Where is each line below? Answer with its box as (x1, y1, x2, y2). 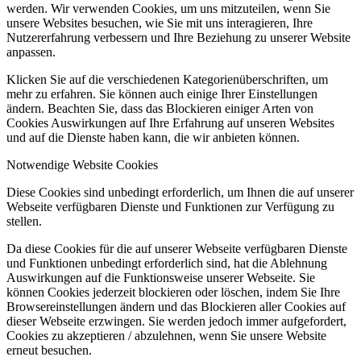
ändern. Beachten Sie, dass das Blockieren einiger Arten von (6, 101, 313, 115)
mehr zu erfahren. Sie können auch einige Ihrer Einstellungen (6, 86, 317, 101)
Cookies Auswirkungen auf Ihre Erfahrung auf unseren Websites (6, 115, 334, 130)
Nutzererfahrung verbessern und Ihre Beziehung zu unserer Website (6, 30, 351, 44)
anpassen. (6, 44, 56, 59)
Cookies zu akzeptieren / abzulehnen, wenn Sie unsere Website (6, 328, 326, 342)
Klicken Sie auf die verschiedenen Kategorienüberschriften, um (6, 72, 328, 86)
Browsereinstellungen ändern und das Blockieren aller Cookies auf (6, 299, 346, 313)
